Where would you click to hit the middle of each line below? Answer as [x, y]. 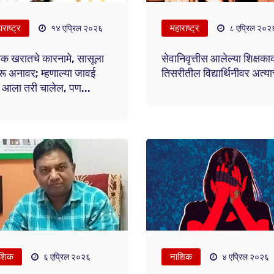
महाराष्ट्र [184, 28]
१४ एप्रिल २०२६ [76, 28]
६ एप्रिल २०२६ [66, 257]
